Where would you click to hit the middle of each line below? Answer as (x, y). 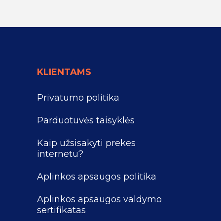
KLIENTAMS (64, 72)
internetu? (60, 154)
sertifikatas (61, 210)
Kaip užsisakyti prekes (86, 143)
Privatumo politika (78, 98)
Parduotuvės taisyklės (86, 120)
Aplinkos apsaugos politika (97, 177)
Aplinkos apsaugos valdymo (99, 199)
